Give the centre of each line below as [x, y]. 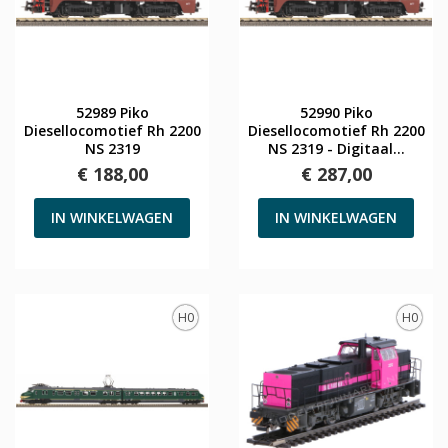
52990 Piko [336, 112]
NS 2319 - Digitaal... [336, 148]
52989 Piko [112, 112]
